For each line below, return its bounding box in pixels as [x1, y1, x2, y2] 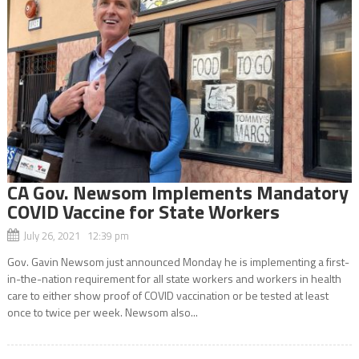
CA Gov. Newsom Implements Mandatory [6, 177, 349, 207]
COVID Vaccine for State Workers [6, 196, 280, 226]
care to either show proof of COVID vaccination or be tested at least [6, 286, 329, 304]
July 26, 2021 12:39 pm [22, 227, 129, 244]
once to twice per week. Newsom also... [6, 303, 198, 321]
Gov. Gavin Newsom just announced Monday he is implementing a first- [6, 252, 349, 270]
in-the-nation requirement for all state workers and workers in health [6, 269, 341, 287]
